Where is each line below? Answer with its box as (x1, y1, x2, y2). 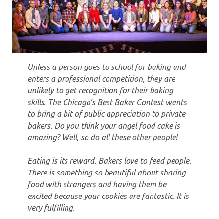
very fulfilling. (27, 203, 75, 212)
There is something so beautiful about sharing (27, 168, 186, 177)
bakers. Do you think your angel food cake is (27, 121, 180, 130)
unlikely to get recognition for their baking (27, 86, 173, 95)
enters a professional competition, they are (27, 74, 175, 83)
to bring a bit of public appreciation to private (27, 109, 185, 118)
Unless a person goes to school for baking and (27, 62, 186, 71)
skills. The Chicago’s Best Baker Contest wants (27, 97, 187, 107)
